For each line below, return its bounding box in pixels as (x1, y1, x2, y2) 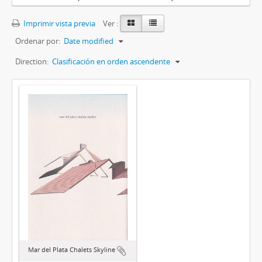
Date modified (64, 36, 113, 47)
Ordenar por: (15, 36, 60, 47)
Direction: (15, 56, 49, 67)
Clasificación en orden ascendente (52, 56, 170, 67)
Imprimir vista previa (22, 18, 95, 29)
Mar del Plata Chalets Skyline (28, 245, 115, 254)
